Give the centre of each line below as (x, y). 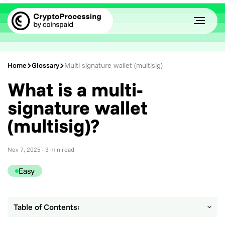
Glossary (45, 65)
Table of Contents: (47, 207)
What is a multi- (75, 89)
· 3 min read (58, 149)
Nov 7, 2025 (25, 149)
